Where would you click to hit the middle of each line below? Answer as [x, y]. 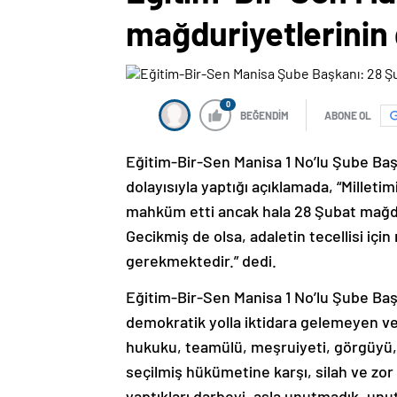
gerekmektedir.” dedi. [201, 261]
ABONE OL [348, 116]
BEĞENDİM [265, 116]
